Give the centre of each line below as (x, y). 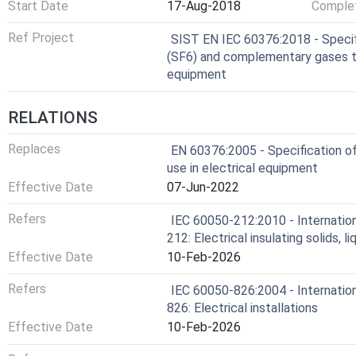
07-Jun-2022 (203, 187)
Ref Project (41, 38)
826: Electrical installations (242, 308)
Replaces (34, 149)
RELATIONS (53, 117)
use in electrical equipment (242, 168)
